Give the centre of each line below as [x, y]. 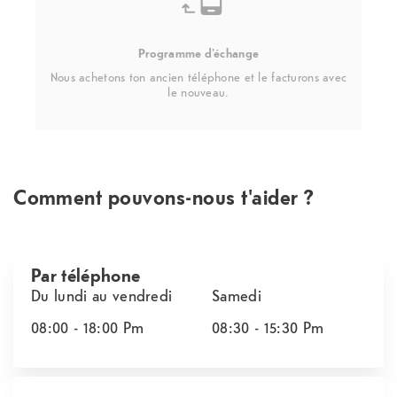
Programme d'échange [198, 53]
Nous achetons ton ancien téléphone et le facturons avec [198, 77]
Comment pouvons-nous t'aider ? [163, 197]
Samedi [237, 295]
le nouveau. [198, 92]
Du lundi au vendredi [102, 295]
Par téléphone [86, 275]
